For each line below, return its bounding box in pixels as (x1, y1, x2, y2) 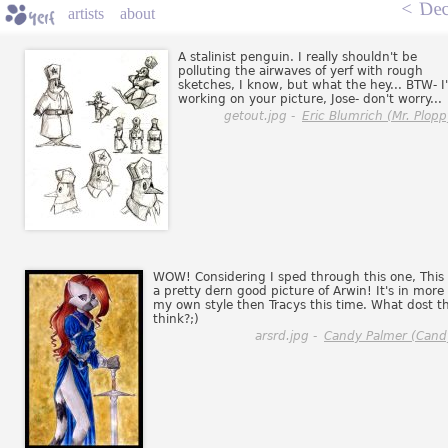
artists (68, 5, 104, 22)
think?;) (153, 312, 199, 326)
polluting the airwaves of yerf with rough (178, 64, 423, 78)
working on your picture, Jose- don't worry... (178, 92, 442, 106)
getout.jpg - (224, 109, 299, 123)
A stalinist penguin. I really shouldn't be (178, 50, 417, 64)
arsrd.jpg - (255, 329, 321, 343)
